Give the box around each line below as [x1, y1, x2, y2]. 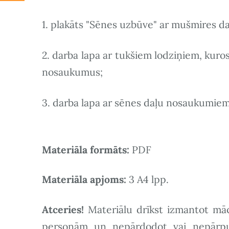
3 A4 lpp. [126, 173, 169, 186]
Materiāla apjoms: [42, 173, 126, 186]
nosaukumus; [42, 65, 103, 79]
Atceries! [42, 202, 88, 216]
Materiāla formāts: [42, 143, 132, 156]
